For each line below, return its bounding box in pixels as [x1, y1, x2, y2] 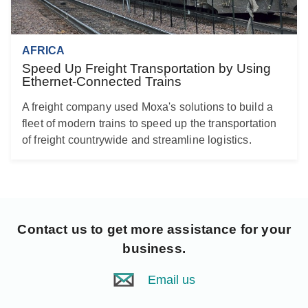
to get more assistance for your [87, 221, 291, 236]
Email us [147, 272, 195, 287]
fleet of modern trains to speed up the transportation [22, 117, 277, 129]
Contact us [17, 221, 87, 236]
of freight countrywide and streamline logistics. [22, 133, 252, 146]
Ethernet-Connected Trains [22, 74, 181, 89]
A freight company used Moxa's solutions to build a [22, 100, 274, 113]
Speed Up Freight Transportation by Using [22, 60, 271, 76]
